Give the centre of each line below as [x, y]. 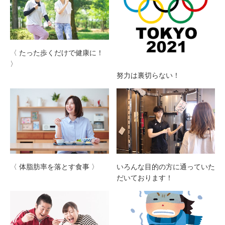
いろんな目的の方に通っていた [165, 167]
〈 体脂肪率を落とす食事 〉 [54, 167]
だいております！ [144, 178]
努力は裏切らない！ [148, 75]
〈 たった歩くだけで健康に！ [57, 53]
